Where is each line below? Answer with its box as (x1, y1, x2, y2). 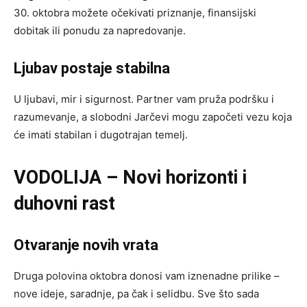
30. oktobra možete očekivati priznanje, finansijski (14, 6, 256, 20)
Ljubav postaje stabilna (14, 60, 170, 77)
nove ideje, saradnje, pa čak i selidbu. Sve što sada (14, 287, 259, 301)
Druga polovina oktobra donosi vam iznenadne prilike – (14, 269, 280, 283)
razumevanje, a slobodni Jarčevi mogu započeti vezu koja (14, 110, 292, 124)
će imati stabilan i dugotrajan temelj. (14, 128, 188, 142)
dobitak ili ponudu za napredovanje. (14, 24, 186, 38)
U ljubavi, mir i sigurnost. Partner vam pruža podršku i (14, 93, 274, 106)
